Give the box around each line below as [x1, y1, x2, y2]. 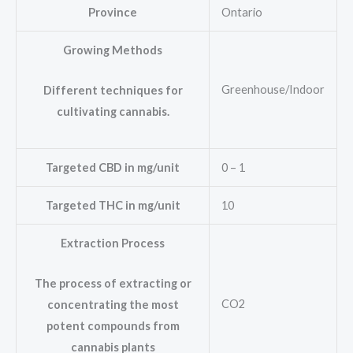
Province [88, 6, 137, 20]
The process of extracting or [34, 276, 191, 290]
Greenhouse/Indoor [221, 83, 325, 97]
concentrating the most [46, 297, 179, 311]
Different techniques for [43, 83, 183, 97]
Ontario [221, 6, 262, 20]
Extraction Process [61, 236, 165, 251]
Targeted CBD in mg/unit [46, 161, 180, 175]
